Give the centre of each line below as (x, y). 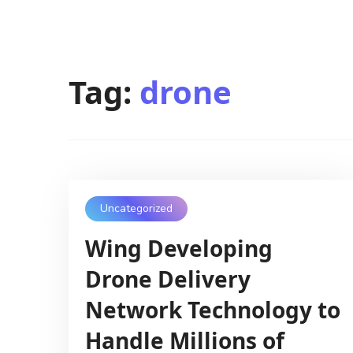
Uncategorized (136, 209)
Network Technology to (212, 309)
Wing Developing (178, 248)
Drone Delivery (167, 279)
